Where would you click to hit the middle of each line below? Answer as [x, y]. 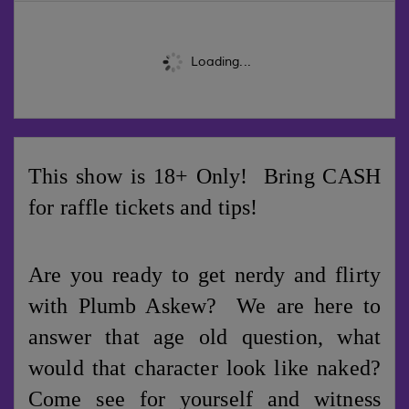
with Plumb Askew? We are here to [204, 306]
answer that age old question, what [204, 337]
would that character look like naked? [204, 368]
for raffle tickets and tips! [143, 208]
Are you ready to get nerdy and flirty [204, 275]
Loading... [219, 61]
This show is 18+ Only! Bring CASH [204, 177]
